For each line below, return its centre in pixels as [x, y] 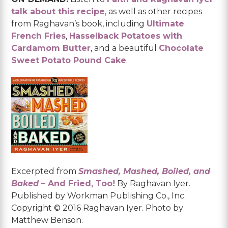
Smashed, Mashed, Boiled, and [145, 171]
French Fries [39, 36]
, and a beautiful [125, 48]
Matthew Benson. [47, 220]
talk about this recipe [58, 11]
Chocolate [181, 48]
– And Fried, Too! [77, 183]
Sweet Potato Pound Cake [69, 60]
